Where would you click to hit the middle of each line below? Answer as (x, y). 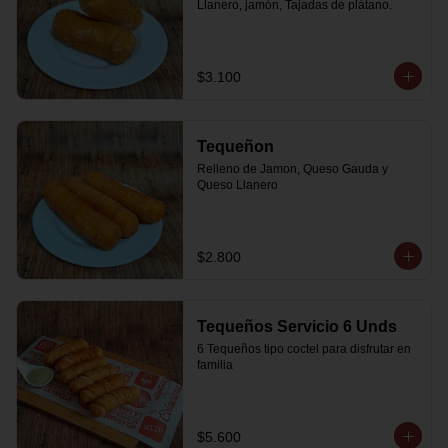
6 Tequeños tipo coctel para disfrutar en (303, 349)
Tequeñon (235, 146)
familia (214, 365)
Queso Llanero (237, 185)
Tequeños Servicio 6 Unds (296, 326)
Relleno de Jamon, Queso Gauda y (292, 169)
